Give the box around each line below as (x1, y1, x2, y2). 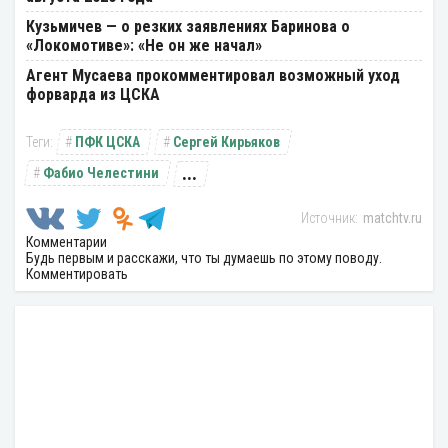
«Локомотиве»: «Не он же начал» (26, 36, 262, 56)
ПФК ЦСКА (75, 134, 140, 151)
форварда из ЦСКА (26, 85, 160, 105)
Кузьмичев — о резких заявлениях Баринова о (26, 17, 350, 37)
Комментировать (26, 266, 128, 283)
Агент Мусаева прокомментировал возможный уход (26, 66, 400, 86)
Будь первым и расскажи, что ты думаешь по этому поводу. (26, 250, 382, 267)
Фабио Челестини (43, 165, 159, 182)
